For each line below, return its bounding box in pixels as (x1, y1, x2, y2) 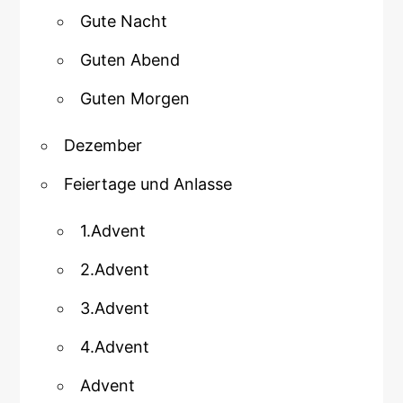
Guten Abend (80, 50, 181, 70)
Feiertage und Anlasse (64, 175, 233, 194)
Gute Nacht (80, 12, 168, 31)
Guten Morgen (80, 89, 191, 109)
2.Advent (80, 260, 150, 280)
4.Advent (80, 337, 150, 357)
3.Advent (80, 299, 150, 318)
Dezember (64, 136, 143, 156)
